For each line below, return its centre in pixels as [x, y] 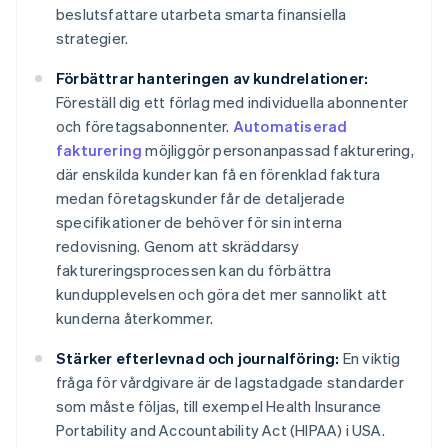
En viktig [370, 358]
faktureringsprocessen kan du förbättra [194, 270]
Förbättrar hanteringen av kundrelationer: [212, 78]
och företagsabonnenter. [144, 126]
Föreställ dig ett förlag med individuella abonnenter [232, 102]
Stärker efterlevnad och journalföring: [198, 358]
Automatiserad [290, 126]
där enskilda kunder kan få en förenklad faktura [218, 174]
